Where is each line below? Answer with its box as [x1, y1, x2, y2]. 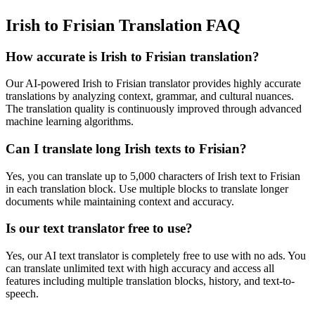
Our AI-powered [6, 77, 82, 90]
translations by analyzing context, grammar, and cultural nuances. [6, 90, 294, 103]
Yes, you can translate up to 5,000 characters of [6, 169, 217, 182]
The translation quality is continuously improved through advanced [6, 103, 302, 115]
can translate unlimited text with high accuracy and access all [6, 262, 274, 275]
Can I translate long [6, 141, 124, 156]
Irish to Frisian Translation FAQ [6, 15, 240, 34]
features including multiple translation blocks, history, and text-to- [6, 275, 295, 288]
